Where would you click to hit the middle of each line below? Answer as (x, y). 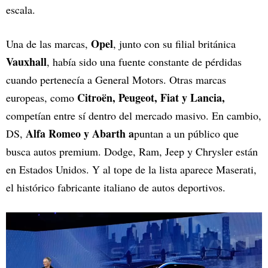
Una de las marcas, (48, 44)
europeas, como (42, 98)
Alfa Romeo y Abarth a (80, 134)
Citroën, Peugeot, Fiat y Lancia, (151, 98)
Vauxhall (26, 62)
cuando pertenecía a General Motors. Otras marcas (116, 80)
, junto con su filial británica (174, 44)
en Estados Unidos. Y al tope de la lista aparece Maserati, (131, 170)
